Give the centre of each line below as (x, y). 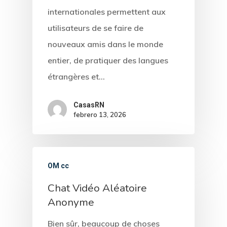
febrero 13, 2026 (100, 115)
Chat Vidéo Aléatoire (97, 188)
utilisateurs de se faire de (96, 28)
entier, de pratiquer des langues (108, 60)
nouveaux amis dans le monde (105, 44)
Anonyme (71, 202)
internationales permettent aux (107, 11)
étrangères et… (76, 76)
